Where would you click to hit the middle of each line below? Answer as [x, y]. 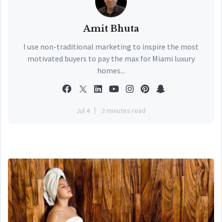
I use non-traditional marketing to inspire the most [111, 47]
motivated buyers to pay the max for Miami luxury [111, 58]
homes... [111, 70]
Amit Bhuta [111, 29]
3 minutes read [124, 111]
